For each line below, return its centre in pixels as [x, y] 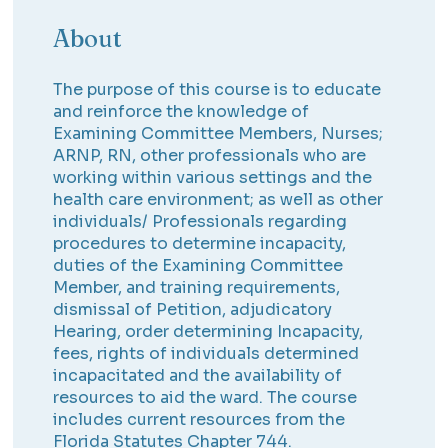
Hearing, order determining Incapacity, [208, 332]
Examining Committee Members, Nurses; [218, 134]
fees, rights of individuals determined [206, 354]
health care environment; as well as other [218, 200]
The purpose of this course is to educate [217, 90]
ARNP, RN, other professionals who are [210, 156]
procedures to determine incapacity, [200, 244]
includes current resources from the [199, 420]
